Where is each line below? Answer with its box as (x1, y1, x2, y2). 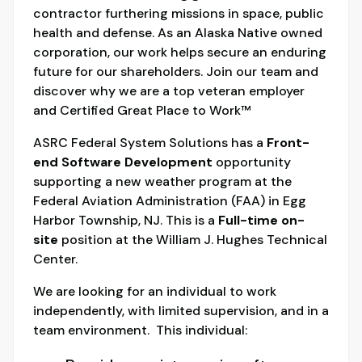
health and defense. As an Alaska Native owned (33, 24, 322, 42)
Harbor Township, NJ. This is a (33, 212, 218, 229)
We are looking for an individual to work (33, 283, 276, 301)
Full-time (218, 212, 278, 229)
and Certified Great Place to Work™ (33, 102, 251, 120)
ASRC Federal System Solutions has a (33, 134, 267, 152)
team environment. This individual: (33, 322, 247, 339)
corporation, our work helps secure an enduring (33, 44, 326, 61)
